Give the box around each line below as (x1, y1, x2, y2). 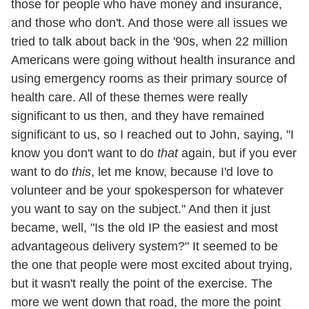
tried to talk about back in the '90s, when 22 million (11, 34, 288, 48)
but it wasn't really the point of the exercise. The (11, 276, 272, 290)
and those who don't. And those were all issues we (11, 15, 288, 30)
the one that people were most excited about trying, (11, 257, 292, 272)
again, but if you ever (178, 146, 297, 160)
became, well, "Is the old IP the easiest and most (11, 220, 278, 235)
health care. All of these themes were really (11, 90, 248, 104)
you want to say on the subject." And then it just (11, 201, 270, 216)
